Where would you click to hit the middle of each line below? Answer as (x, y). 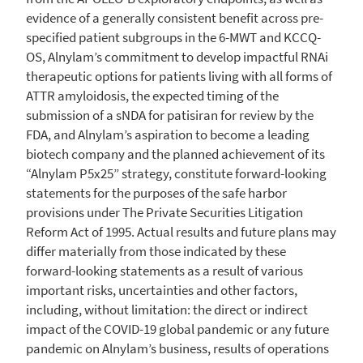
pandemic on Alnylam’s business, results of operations (177, 348)
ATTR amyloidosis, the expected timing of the (152, 95)
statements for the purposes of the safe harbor (156, 192)
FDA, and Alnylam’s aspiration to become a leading (168, 134)
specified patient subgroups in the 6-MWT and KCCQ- (173, 37)
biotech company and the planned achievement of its (175, 154)
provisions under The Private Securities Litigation (164, 212)
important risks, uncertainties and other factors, (162, 290)
